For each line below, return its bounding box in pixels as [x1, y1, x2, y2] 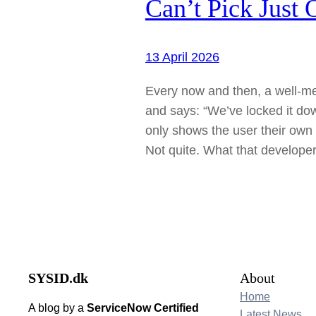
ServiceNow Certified [87, 302, 199, 315]
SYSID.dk [28, 270, 88, 286]
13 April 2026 [145, 49, 219, 64]
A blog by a [28, 302, 87, 315]
